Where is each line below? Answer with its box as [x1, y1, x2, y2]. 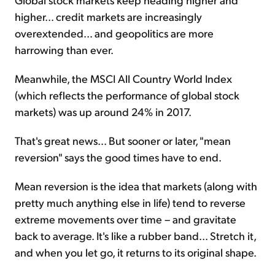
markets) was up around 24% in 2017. [15, 104, 192, 118]
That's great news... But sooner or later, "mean [15, 133, 231, 147]
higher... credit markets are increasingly [15, 9, 202, 23]
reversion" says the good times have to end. [15, 149, 222, 164]
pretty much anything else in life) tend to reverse [15, 195, 246, 209]
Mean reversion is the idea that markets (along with [15, 178, 257, 193]
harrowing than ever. [15, 42, 114, 56]
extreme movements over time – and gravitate [15, 211, 236, 226]
